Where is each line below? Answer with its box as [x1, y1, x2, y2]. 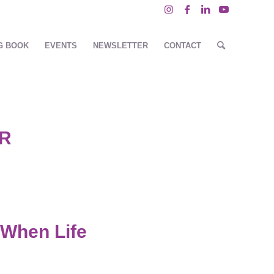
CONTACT [164, 41, 201, 50]
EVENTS [45, 41, 77, 50]
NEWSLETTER [93, 41, 148, 50]
